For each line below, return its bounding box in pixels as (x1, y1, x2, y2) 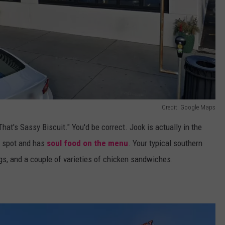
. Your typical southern (128, 138, 202, 149)
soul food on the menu (47, 138, 128, 149)
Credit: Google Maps (162, 103, 215, 111)
